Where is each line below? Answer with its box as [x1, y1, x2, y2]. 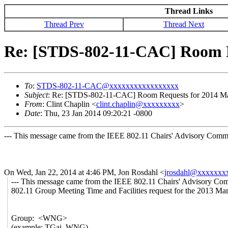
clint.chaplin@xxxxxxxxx [96, 99, 180, 108]
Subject [24, 90, 48, 99]
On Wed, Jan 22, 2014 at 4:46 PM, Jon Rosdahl [4, 167, 160, 177]
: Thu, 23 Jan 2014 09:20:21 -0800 [40, 108, 152, 118]
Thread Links [164, 7, 213, 15]
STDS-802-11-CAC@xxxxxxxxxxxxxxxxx [37, 81, 179, 90]
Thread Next [163, 20, 204, 28]
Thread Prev [44, 20, 84, 28]
